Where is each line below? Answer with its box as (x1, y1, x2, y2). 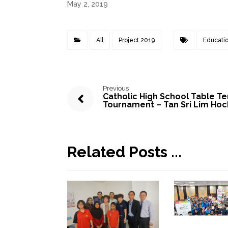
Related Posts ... (67, 142, 182, 161)
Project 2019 (119, 36, 155, 44)
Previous (103, 84, 129, 92)
